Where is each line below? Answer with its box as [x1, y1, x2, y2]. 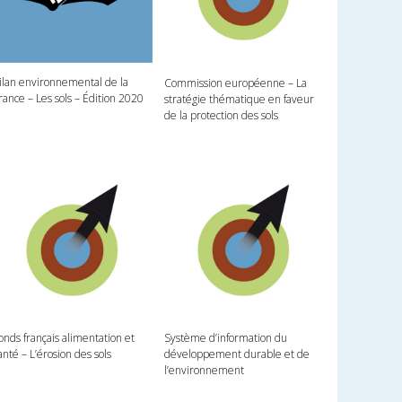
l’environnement [163, 363, 244, 379]
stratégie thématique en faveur [163, 91, 314, 107]
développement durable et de [163, 346, 310, 363]
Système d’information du [163, 330, 287, 346]
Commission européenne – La [163, 74, 307, 91]
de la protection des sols [163, 107, 278, 123]
